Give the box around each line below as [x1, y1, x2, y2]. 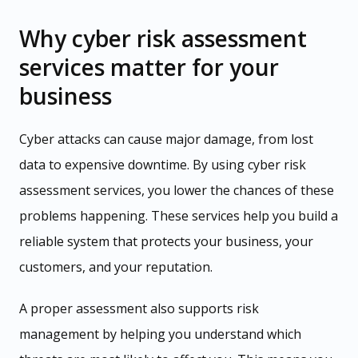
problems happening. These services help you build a [19, 207, 338, 225]
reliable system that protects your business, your [19, 233, 313, 251]
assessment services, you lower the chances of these [19, 181, 334, 200]
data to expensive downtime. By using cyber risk [19, 156, 306, 174]
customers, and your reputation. [19, 258, 213, 276]
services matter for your [19, 52, 279, 83]
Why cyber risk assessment [19, 23, 307, 54]
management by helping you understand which [19, 325, 301, 344]
